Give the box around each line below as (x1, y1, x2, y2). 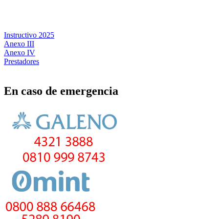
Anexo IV (4, 48, 35, 57)
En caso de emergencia (4, 85, 118, 98)
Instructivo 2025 (4, 31, 54, 40)
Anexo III (4, 40, 34, 48)
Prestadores (4, 57, 39, 66)
